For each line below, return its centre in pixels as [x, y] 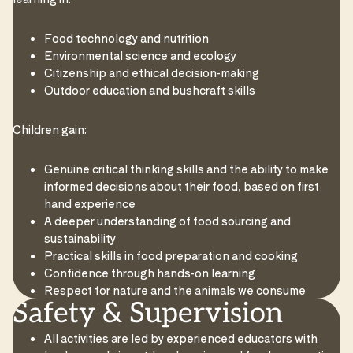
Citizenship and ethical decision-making [152, 73]
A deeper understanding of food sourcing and [167, 221]
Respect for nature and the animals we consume [175, 290]
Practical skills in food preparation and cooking [171, 256]
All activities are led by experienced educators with [181, 338]
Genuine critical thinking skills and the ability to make [186, 169]
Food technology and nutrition [126, 38]
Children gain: [50, 130]
